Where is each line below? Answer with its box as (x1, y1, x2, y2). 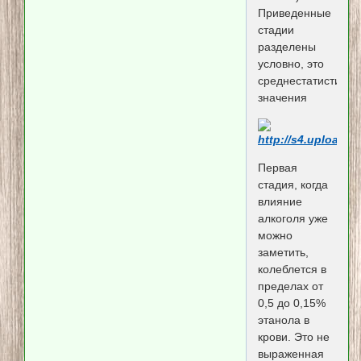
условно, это (257, 57, 324, 71)
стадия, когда (257, 177, 328, 191)
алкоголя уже (257, 211, 328, 225)
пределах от (257, 279, 323, 293)
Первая (257, 160, 297, 174)
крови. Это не (257, 330, 330, 343)
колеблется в (257, 262, 326, 276)
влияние (257, 194, 302, 208)
